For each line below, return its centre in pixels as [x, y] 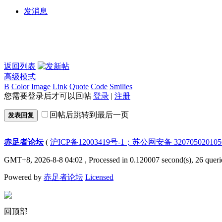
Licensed [99, 177]
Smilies [121, 86]
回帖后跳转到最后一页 [89, 114]
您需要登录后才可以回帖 [49, 96]
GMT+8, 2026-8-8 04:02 [43, 160]
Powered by [24, 177]
